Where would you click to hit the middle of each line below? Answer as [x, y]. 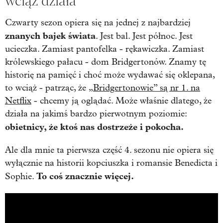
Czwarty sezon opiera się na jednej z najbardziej [98, 22]
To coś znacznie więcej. [85, 176]
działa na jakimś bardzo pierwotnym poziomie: [96, 113]
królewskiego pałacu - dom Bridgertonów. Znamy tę [106, 62]
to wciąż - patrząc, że [47, 88]
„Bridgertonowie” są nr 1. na [144, 88]
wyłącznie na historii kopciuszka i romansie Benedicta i [111, 163]
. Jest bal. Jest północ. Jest [144, 36]
